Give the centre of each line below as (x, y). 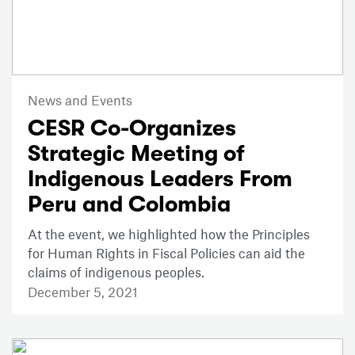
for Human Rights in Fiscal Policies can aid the (166, 253)
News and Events (80, 100)
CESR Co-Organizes (132, 129)
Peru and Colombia (129, 205)
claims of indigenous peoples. (116, 272)
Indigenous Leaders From (160, 179)
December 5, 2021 (83, 292)
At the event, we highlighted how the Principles (169, 234)
